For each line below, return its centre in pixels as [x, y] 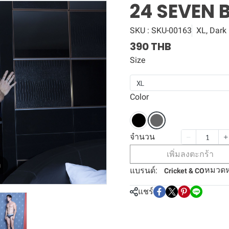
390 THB [151, 47]
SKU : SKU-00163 [161, 30]
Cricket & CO [184, 171]
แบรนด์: [144, 170]
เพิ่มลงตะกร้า [190, 154]
